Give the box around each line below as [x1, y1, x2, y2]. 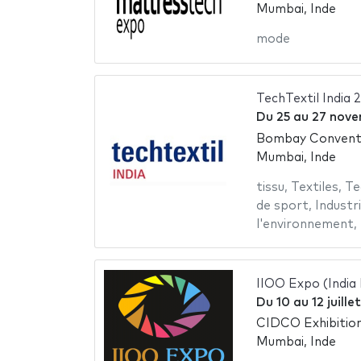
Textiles [290, 180, 338, 193]
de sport [255, 199, 309, 212]
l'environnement [255, 218, 354, 230]
